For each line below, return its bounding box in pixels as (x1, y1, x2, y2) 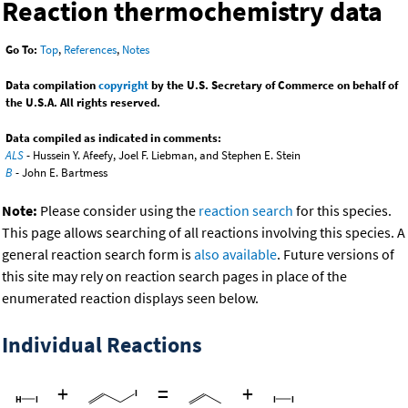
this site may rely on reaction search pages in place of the (2, 267, 347, 286)
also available (194, 245, 277, 264)
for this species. (293, 201, 392, 220)
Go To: (5, 42, 37, 58)
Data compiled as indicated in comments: (5, 130, 221, 147)
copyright (98, 77, 148, 94)
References (64, 42, 117, 58)
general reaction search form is (2, 245, 194, 264)
